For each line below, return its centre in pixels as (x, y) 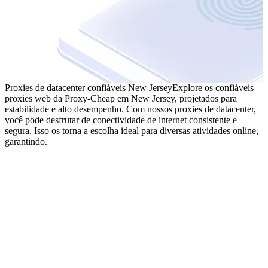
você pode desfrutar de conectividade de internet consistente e (121, 120)
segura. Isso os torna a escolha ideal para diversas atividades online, (132, 130)
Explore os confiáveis (213, 87)
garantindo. (26, 141)
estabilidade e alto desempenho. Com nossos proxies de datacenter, (130, 109)
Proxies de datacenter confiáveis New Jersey (89, 87)
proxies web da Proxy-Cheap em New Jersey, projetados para (121, 98)
